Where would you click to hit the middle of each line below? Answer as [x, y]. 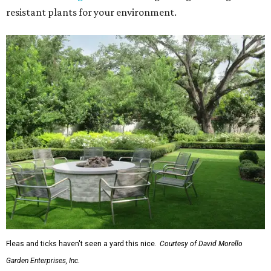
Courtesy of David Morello [201, 244]
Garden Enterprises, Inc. [43, 261]
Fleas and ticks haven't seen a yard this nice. [81, 244]
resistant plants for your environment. [91, 12]
